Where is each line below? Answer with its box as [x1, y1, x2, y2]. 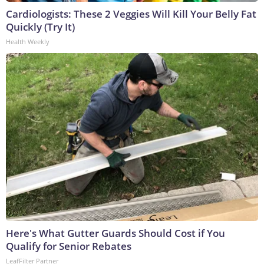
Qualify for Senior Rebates [6, 239, 131, 253]
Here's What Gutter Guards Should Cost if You [6, 226, 225, 240]
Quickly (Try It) [6, 20, 75, 34]
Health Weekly [6, 37, 49, 47]
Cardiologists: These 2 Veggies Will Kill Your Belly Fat [6, 7, 256, 21]
